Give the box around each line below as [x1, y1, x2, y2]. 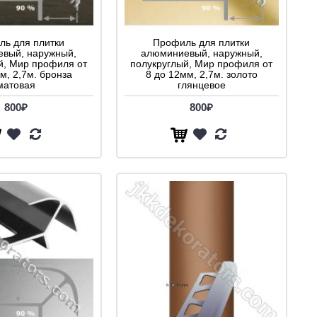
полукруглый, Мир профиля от [130, 58, 272, 70]
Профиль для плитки [153, 37, 250, 49]
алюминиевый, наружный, [140, 47, 263, 59]
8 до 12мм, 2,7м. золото [145, 69, 258, 81]
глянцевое [177, 79, 226, 91]
